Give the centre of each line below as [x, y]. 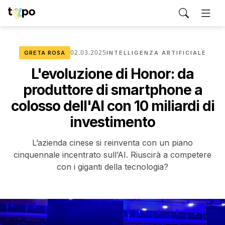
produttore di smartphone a [113, 90]
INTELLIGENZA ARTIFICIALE [156, 53]
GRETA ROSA [44, 53]
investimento [113, 122]
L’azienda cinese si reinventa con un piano [113, 143]
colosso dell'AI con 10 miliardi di [113, 106]
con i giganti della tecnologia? [113, 167]
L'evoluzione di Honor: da [113, 74]
